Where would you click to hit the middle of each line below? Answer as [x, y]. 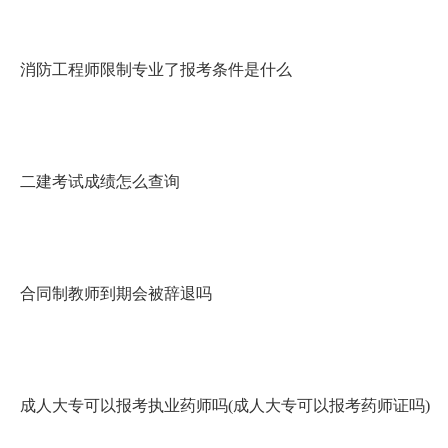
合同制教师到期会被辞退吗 [116, 293]
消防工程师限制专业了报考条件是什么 [156, 69]
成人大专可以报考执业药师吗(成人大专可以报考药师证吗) [225, 405]
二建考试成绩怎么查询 [100, 181]
